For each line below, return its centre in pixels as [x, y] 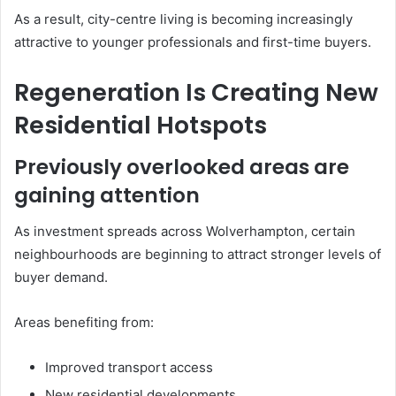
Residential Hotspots [141, 125]
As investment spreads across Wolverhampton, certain [185, 231]
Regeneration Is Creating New [196, 92]
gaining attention [107, 196]
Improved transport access [129, 367]
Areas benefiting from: [84, 322]
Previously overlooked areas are [182, 168]
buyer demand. [61, 277]
